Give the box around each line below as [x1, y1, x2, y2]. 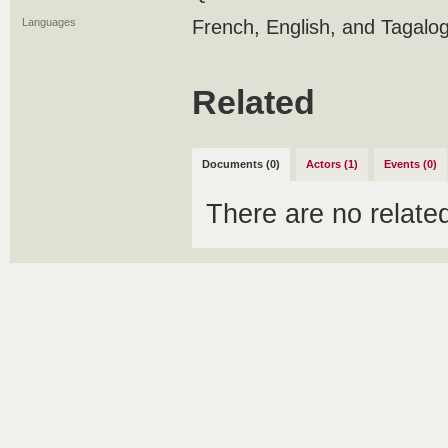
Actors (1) [306, 158, 358, 170]
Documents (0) [202, 158, 280, 170]
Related [192, 83, 315, 121]
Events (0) [384, 158, 437, 170]
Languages [22, 16, 76, 28]
